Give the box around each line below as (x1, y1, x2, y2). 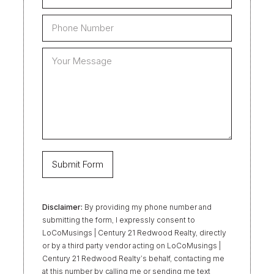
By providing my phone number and (83, 202, 212, 212)
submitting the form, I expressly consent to (42, 215, 195, 224)
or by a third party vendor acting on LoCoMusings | (42, 240, 221, 250)
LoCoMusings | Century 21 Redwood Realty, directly (42, 228, 226, 237)
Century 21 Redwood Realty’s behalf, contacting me (42, 253, 224, 263)
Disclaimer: (42, 202, 83, 212)
